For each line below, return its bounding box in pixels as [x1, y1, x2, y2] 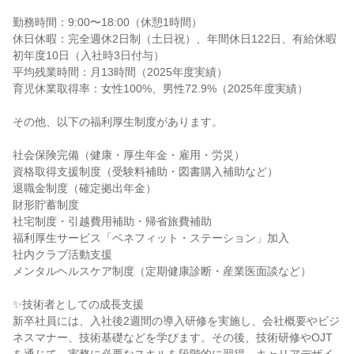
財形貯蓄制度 [13, 198, 79, 211]
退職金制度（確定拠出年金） [13, 182, 156, 194]
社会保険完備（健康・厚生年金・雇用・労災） [13, 149, 245, 161]
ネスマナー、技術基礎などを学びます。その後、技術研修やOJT [13, 331, 333, 344]
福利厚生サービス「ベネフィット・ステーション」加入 [13, 232, 289, 244]
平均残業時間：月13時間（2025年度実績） [13, 66, 228, 78]
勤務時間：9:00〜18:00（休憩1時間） [13, 16, 202, 28]
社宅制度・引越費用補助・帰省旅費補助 [13, 215, 212, 228]
